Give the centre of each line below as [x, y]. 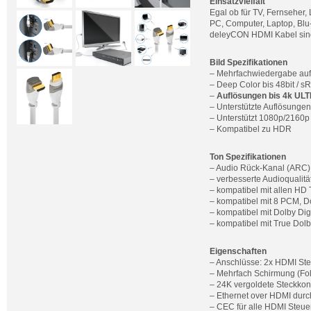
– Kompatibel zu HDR [251, 129]
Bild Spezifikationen [249, 62]
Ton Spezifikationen [248, 157]
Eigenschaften [238, 251]
